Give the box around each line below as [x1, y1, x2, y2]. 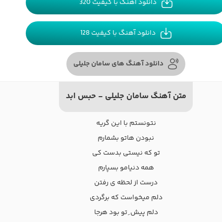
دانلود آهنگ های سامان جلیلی [73, 58, 164, 69]
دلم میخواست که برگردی [89, 192, 163, 204]
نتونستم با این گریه [96, 118, 156, 129]
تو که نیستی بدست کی [92, 148, 160, 159]
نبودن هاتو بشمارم [98, 133, 154, 144]
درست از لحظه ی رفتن [94, 177, 158, 189]
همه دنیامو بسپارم [98, 163, 154, 174]
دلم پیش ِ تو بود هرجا [94, 207, 158, 219]
